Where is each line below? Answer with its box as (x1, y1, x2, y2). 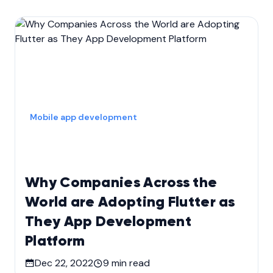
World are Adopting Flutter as (25, 194, 235, 210)
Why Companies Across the (25, 175, 218, 190)
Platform (25, 233, 85, 249)
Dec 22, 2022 (35, 256, 93, 269)
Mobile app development (30, 111, 137, 122)
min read (109, 256, 150, 269)
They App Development (25, 214, 192, 229)
